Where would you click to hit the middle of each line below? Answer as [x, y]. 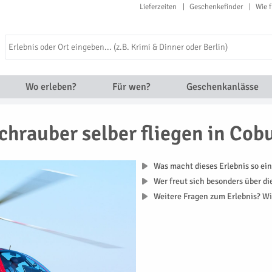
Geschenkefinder [216, 7]
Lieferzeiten [158, 7]
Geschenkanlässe [222, 87]
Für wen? [131, 87]
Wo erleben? [50, 87]
